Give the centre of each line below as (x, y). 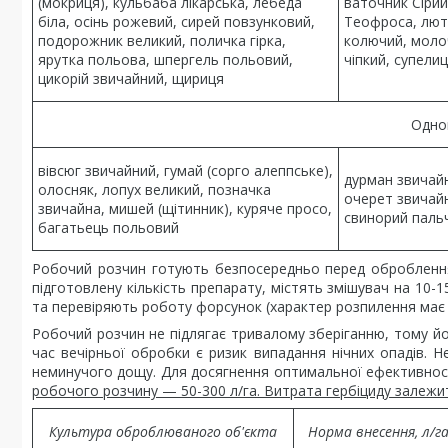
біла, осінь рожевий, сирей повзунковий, (176, 21)
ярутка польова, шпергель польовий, (165, 59)
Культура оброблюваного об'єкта (163, 431)
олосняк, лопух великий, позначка (154, 189)
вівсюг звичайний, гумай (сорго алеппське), (185, 170)
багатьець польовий (108, 227)
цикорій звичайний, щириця (131, 78)
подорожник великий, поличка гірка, (162, 40)
